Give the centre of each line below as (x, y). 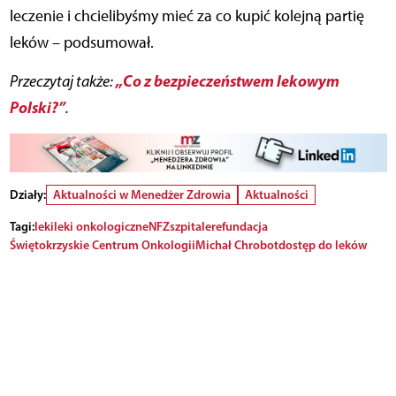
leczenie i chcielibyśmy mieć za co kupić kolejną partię (187, 16)
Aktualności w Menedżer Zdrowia (141, 194)
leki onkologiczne (101, 226)
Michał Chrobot (236, 244)
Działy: (27, 194)
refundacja (239, 226)
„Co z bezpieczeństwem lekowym (227, 81)
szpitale (190, 226)
